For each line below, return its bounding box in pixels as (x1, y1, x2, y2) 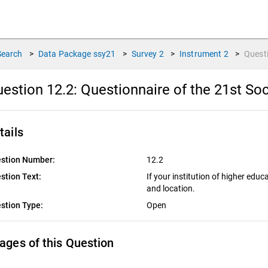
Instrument (179, 49, 222, 59)
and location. (146, 184, 197, 193)
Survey (131, 49, 157, 59)
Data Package (38, 49, 92, 59)
